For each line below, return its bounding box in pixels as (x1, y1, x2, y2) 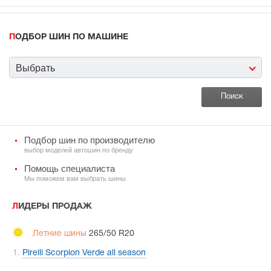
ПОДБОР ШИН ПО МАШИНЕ (15, 33, 128, 42)
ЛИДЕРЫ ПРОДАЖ (18, 203, 92, 211)
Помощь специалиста (24, 163, 115, 174)
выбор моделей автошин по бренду (24, 146, 133, 154)
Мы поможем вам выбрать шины (24, 175, 126, 183)
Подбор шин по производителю (24, 135, 155, 146)
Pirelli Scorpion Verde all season (22, 249, 146, 258)
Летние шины (33, 229, 87, 238)
